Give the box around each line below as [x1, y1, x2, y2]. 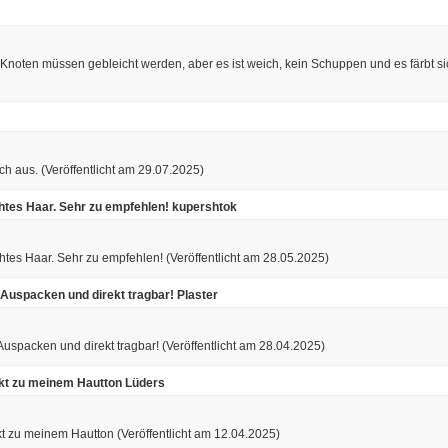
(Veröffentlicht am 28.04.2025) [162, 338, 325, 353]
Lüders [125, 375, 165, 390]
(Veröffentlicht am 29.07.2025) [41, 162, 204, 177]
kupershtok [172, 199, 237, 214]
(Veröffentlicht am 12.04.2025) [117, 426, 280, 441]
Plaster [177, 287, 218, 302]
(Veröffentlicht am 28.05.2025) [166, 250, 329, 265]
